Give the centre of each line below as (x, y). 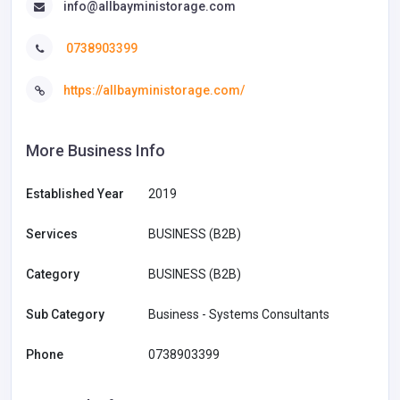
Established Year (75, 193)
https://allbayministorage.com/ (154, 91)
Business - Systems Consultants (239, 314)
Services (52, 233)
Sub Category (65, 314)
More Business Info (96, 150)
